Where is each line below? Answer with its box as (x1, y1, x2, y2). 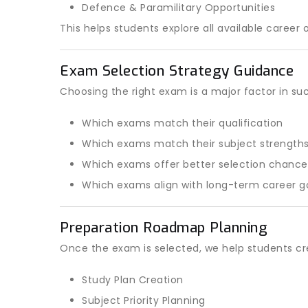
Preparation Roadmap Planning (60, 218, 267, 237)
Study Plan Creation (82, 273, 184, 287)
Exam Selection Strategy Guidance (60, 61, 294, 80)
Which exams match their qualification (82, 116, 283, 130)
